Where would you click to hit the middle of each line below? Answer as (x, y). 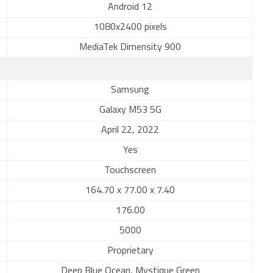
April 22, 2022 (130, 130)
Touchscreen (130, 171)
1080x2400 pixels (130, 27)
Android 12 (130, 7)
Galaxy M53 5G (130, 110)
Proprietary (130, 251)
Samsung (130, 90)
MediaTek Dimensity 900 (130, 48)
